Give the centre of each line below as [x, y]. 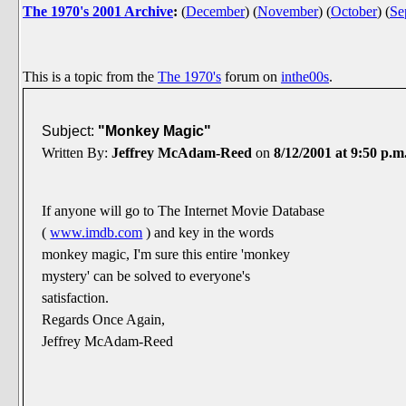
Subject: [68, 131]
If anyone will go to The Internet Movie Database [184, 211]
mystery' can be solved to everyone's [146, 276]
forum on [251, 77]
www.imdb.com [97, 233]
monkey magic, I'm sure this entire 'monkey [166, 255]
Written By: [75, 153]
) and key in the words [208, 233]
